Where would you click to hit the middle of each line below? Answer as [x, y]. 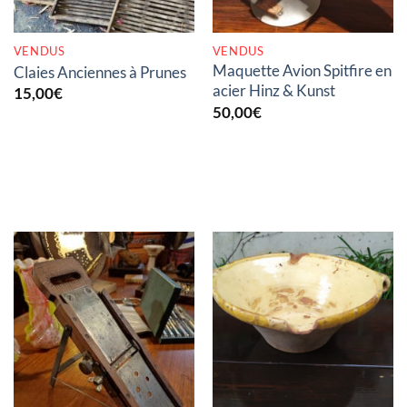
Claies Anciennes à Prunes [99, 72]
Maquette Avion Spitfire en [302, 71]
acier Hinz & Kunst [273, 91]
